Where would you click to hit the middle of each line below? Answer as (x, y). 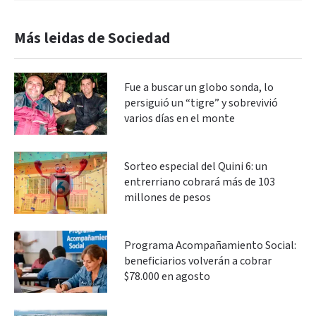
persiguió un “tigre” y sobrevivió (201, 103)
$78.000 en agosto (167, 276)
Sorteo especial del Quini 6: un (196, 166)
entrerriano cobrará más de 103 (200, 182)
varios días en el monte (180, 119)
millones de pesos (168, 197)
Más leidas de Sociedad (92, 38)
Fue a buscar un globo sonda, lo (199, 87)
